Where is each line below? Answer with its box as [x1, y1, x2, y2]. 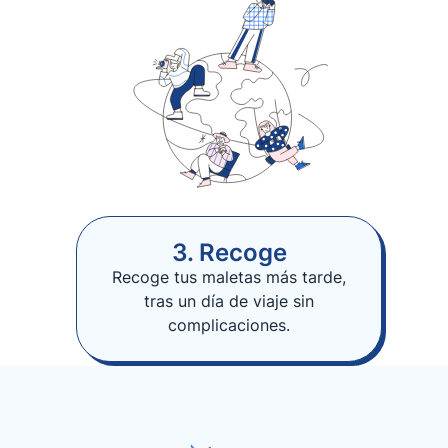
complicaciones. [168, 315, 290, 335]
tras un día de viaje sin [144, 291, 314, 311]
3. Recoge [171, 238, 287, 267]
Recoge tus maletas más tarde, [112, 267, 346, 287]
